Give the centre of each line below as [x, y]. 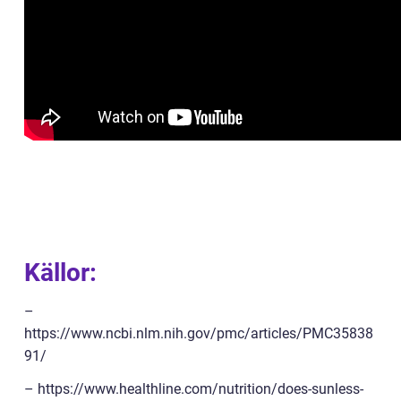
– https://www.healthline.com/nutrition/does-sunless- [194, 389]
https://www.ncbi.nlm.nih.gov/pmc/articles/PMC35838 [199, 333]
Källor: [60, 273]
